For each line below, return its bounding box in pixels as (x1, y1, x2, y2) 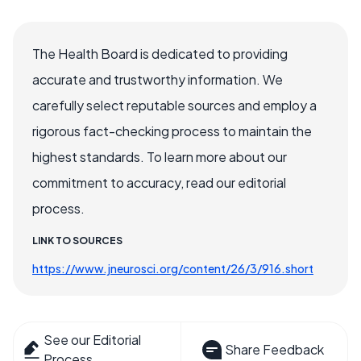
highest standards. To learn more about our (32, 147, 287, 165)
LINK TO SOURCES (32, 234, 122, 247)
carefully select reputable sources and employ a (32, 96, 317, 114)
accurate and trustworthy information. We (32, 70, 283, 88)
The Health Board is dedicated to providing (32, 44, 288, 62)
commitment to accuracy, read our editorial (32, 173, 286, 191)
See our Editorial (44, 330, 142, 348)
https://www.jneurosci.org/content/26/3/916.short (32, 260, 313, 276)
